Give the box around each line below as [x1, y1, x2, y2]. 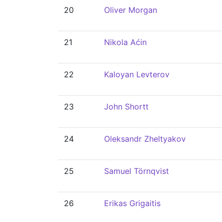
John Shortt [104, 102, 149, 111]
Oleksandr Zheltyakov [104, 134, 186, 144]
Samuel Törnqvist [104, 166, 169, 176]
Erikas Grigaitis [104, 198, 161, 208]
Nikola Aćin [104, 37, 147, 47]
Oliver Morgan [104, 5, 157, 15]
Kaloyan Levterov [104, 69, 169, 79]
